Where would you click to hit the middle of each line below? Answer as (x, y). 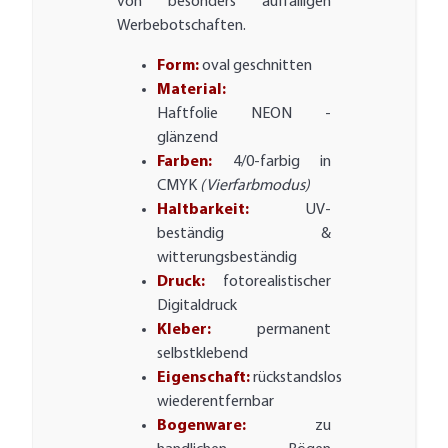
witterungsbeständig (227, 258)
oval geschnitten (257, 66)
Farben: (185, 162)
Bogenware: (202, 426)
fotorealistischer (268, 282)
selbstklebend (203, 354)
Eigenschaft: (204, 378)
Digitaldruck (197, 306)
